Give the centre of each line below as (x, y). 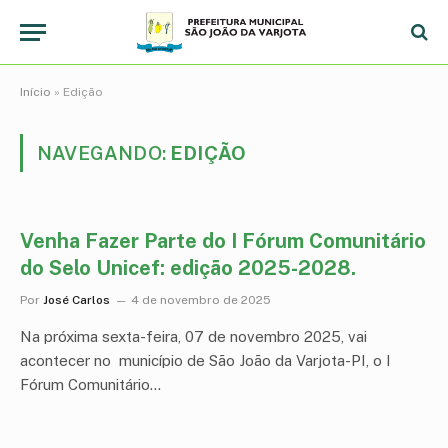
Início (35, 92)
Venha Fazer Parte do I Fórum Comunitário (223, 241)
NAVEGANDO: (104, 153)
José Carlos (76, 300)
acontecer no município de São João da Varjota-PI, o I (205, 360)
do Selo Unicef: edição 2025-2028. (188, 268)
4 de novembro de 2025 (201, 300)
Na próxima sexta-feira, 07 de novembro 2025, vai (193, 336)
